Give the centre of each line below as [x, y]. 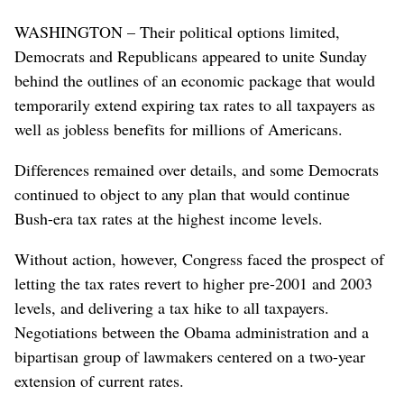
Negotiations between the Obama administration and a [192, 331]
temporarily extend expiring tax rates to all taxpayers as [195, 104]
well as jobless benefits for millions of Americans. [179, 129]
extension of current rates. [99, 380]
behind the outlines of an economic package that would [195, 80]
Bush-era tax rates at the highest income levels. [169, 218]
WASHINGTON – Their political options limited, [177, 31]
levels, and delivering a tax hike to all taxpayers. [172, 307]
